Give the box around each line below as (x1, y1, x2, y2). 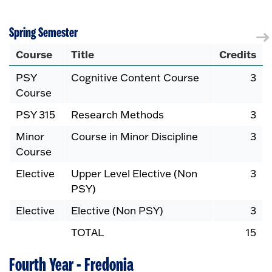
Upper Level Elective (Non (71, 167, 197, 180)
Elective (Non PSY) (71, 204, 163, 217)
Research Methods (71, 108, 164, 121)
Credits (219, 47, 256, 61)
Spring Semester (9, 25, 78, 41)
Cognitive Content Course (71, 71, 199, 84)
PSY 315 (16, 108, 55, 121)
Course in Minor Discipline (71, 130, 198, 143)
